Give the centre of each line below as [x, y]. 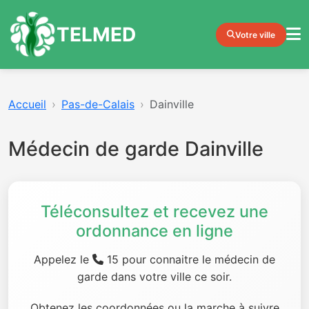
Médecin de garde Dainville [136, 149]
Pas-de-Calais [98, 104]
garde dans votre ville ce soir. [154, 277]
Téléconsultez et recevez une [154, 211]
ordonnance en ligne [154, 231]
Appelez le [63, 259]
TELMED [96, 34]
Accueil [27, 104]
